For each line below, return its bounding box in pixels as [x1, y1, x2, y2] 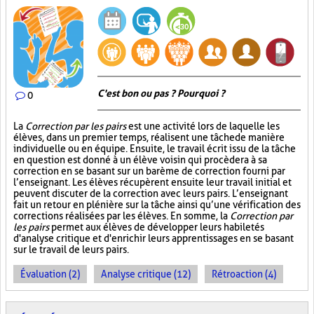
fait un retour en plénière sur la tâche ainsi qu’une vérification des [13, 199, 301, 210]
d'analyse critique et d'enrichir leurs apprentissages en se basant [13, 233, 294, 244]
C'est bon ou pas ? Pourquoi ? [97, 88, 225, 99]
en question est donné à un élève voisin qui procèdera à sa [13, 154, 267, 165]
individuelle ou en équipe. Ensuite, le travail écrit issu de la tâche [13, 143, 296, 154]
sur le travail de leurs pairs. [13, 244, 129, 255]
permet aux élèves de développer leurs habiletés [49, 221, 264, 233]
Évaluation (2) [20, 268, 80, 280]
